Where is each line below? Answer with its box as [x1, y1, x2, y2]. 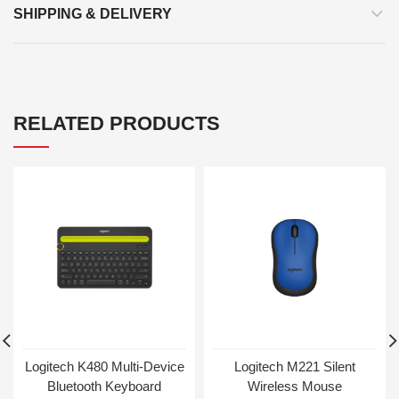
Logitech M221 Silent [234, 359, 355, 375]
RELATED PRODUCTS [13, 112, 220, 135]
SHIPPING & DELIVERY [13, 6, 172, 22]
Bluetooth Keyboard [47, 379, 161, 395]
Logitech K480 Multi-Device [24, 359, 184, 375]
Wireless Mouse [248, 379, 342, 395]
